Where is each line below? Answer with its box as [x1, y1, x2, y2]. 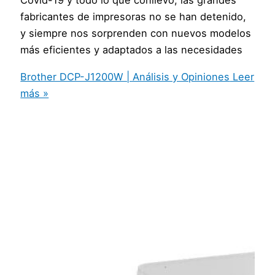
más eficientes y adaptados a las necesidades [20, 44, 243, 56]
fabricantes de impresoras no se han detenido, [20, 10, 247, 23]
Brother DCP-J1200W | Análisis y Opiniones [20, 70, 230, 83]
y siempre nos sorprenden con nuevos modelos [20, 27, 252, 40]
